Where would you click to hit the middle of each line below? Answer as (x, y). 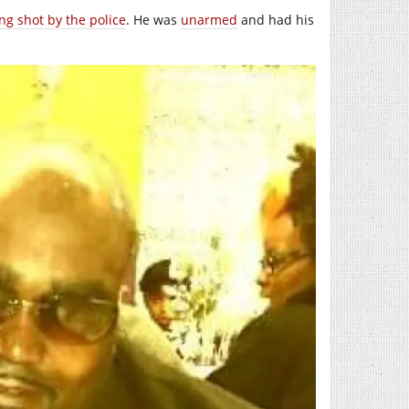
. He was (153, 20)
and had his (276, 20)
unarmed (209, 20)
